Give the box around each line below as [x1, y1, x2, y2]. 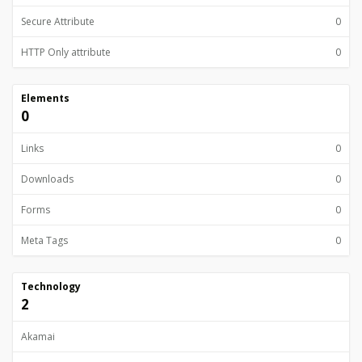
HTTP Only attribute [21, 45, 111, 59]
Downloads [21, 172, 74, 186]
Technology [21, 280, 81, 293]
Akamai [21, 330, 55, 343]
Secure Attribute [21, 15, 95, 28]
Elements [21, 91, 69, 105]
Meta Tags [21, 234, 68, 247]
